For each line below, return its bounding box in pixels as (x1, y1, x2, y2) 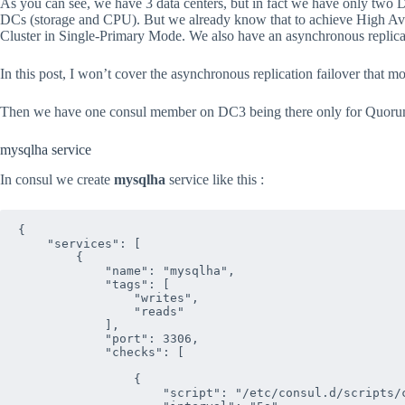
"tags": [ (18, 278, 170, 292)
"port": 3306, (18, 332, 199, 346)
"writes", (18, 291, 199, 306)
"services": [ (18, 237, 141, 251)
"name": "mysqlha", (18, 264, 235, 278)
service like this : (165, 172, 264, 188)
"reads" (18, 305, 184, 319)
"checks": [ (18, 345, 184, 360)
